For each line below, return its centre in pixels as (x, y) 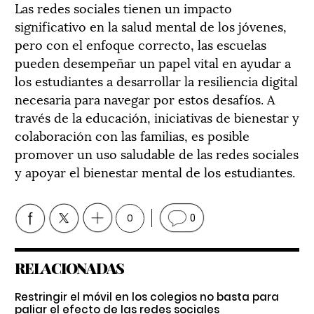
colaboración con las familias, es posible (132, 135)
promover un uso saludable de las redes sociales (157, 153)
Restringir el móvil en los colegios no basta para (147, 296)
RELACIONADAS (69, 267)
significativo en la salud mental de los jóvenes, (151, 25)
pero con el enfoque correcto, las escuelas (141, 43)
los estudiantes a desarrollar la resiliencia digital (156, 80)
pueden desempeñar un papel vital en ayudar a (153, 62)
